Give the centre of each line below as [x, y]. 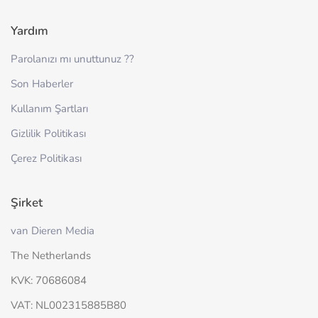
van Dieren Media [53, 230]
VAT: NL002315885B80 [68, 305]
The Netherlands [51, 255]
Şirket [27, 202]
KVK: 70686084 [49, 280]
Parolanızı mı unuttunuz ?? [72, 59]
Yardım [29, 31]
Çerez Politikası [46, 158]
